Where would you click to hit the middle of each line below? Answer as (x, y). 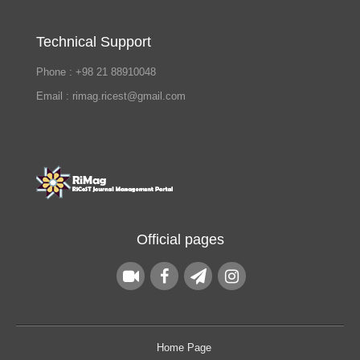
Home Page (184, 347)
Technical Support (94, 41)
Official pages (180, 239)
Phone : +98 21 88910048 (96, 72)
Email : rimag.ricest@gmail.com (111, 96)
